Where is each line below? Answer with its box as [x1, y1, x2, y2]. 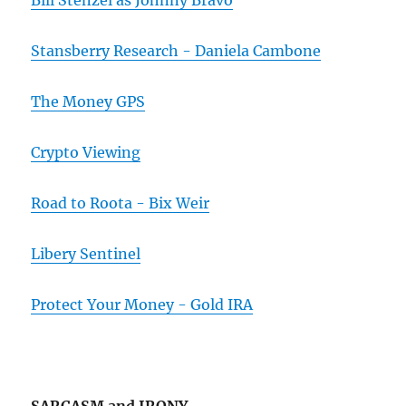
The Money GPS [31, 92, 146, 111]
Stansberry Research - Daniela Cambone [31, 42, 322, 61]
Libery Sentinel [31, 245, 141, 264]
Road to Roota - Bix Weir [31, 194, 210, 213]
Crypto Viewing [31, 143, 141, 162]
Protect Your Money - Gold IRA [31, 295, 254, 314]
